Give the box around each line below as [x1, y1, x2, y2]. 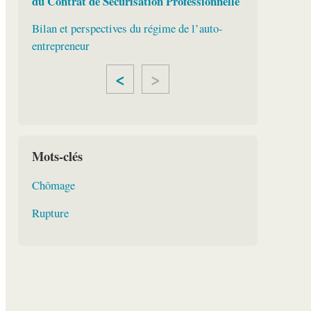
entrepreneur [31, 37, 90, 54]
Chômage [31, 176, 75, 193]
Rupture [31, 204, 69, 221]
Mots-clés [31, 146, 83, 166]
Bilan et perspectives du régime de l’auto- [31, 20, 223, 37]
